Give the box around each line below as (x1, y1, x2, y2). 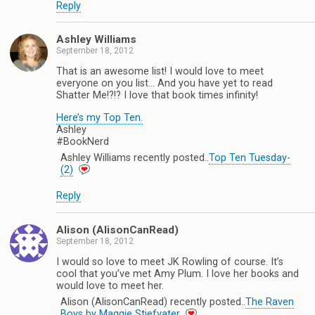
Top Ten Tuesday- (209, 151, 290, 164)
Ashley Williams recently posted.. (60, 151, 209, 164)
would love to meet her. (56, 279, 164, 292)
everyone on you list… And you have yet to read (56, 77, 273, 90)
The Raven (245, 295, 294, 308)
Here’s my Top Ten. (56, 111, 143, 124)
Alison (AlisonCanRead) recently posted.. (60, 295, 245, 308)
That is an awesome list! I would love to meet (56, 65, 264, 78)
